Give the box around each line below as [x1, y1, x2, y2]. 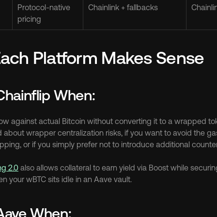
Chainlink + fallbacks [88, 3, 158, 12]
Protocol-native [17, 3, 70, 12]
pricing [17, 15, 41, 23]
